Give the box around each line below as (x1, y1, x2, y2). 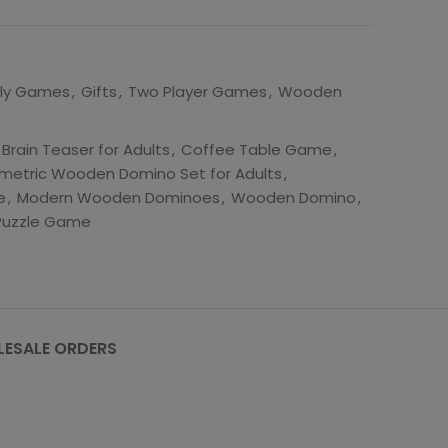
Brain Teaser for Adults (2, 139, 170, 160)
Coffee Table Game (181, 139, 332, 160)
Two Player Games (128, 81, 267, 102)
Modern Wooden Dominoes (17, 187, 220, 208)
